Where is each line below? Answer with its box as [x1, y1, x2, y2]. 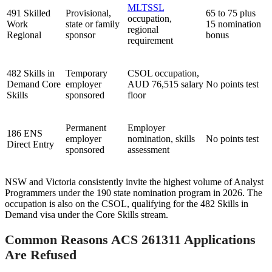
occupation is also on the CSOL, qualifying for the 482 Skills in [5, 199, 248, 209]
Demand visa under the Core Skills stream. [5, 209, 168, 220]
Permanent [66, 123, 106, 134]
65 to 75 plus [206, 8, 256, 19]
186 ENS [7, 128, 42, 139]
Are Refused [5, 246, 76, 262]
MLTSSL [127, 2, 164, 13]
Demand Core [7, 79, 61, 90]
